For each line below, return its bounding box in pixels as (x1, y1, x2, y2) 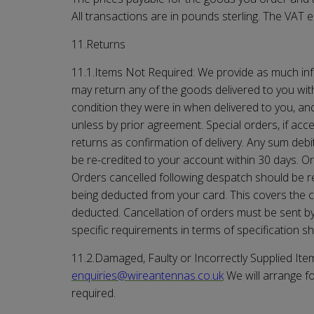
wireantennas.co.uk (128, 267, 224, 283)
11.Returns (71, 36, 125, 52)
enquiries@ (71, 267, 128, 283)
